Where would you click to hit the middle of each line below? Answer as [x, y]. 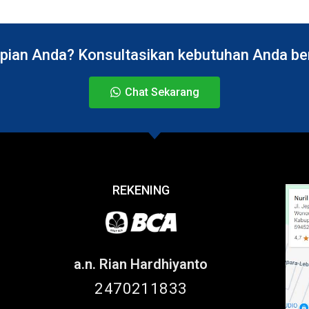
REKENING [141, 190]
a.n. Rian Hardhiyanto [141, 265]
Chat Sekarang [162, 92]
